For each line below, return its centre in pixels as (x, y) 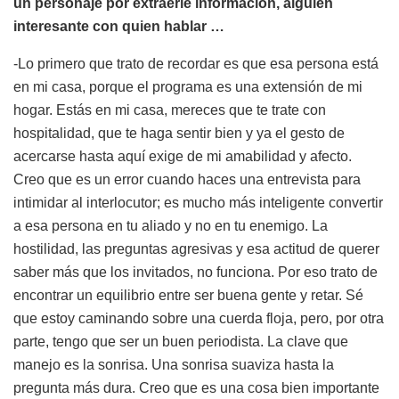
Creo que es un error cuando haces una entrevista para (187, 179)
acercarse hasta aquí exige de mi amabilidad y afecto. (183, 156)
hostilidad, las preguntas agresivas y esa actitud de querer (196, 248)
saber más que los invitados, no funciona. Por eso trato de (195, 272)
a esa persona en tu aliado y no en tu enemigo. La (171, 225)
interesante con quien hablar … (119, 26)
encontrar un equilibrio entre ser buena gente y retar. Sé (188, 295)
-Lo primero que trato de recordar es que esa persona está (196, 63)
